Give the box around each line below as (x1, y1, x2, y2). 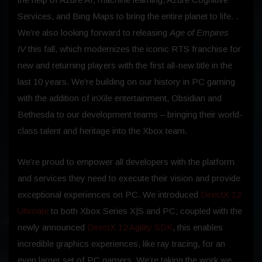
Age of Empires (170, 27, 229, 38)
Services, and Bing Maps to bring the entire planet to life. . (18, 11, 238, 22)
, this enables (173, 222, 223, 233)
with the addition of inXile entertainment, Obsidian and (18, 93, 222, 104)
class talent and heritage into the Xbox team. (18, 126, 187, 136)
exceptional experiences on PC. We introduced (18, 189, 201, 200)
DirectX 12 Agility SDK (87, 222, 173, 233)
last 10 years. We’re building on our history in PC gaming (18, 77, 235, 87)
